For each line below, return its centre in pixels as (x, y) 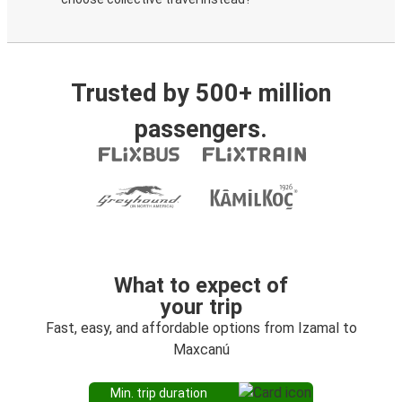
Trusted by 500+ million (201, 93)
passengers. (201, 129)
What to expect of (201, 285)
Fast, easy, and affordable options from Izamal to (201, 328)
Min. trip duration (159, 393)
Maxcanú (201, 350)
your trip (201, 307)
